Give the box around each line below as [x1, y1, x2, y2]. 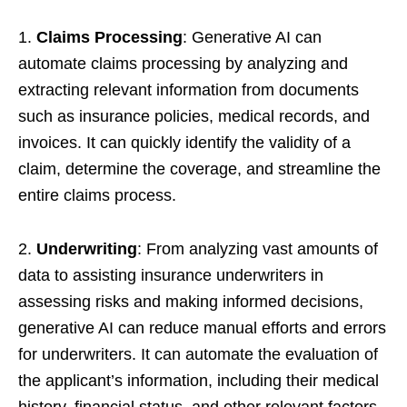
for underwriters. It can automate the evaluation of [18, 345, 378, 363]
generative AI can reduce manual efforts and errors [18, 319, 386, 337]
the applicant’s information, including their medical [18, 372, 379, 390]
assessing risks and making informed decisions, [18, 293, 363, 311]
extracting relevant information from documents [18, 81, 359, 99]
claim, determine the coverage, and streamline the [18, 160, 381, 178]
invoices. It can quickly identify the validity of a [18, 134, 351, 152]
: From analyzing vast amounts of [137, 240, 378, 258]
